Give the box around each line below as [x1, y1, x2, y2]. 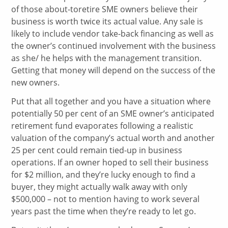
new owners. [11, 77, 60, 89]
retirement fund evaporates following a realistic [11, 120, 194, 132]
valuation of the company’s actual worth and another [11, 132, 215, 144]
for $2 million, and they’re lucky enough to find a [11, 169, 196, 181]
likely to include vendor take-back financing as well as [11, 28, 214, 40]
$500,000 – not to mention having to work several [11, 193, 200, 205]
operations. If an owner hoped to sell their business [11, 157, 209, 168]
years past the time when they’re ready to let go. [11, 206, 196, 217]
